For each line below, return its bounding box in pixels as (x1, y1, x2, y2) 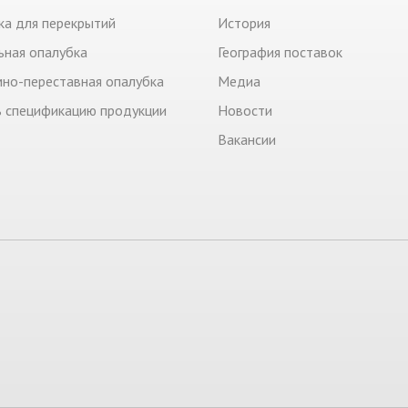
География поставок (218, 43, 342, 61)
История (218, 14, 270, 32)
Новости (218, 101, 272, 119)
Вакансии (218, 130, 276, 148)
